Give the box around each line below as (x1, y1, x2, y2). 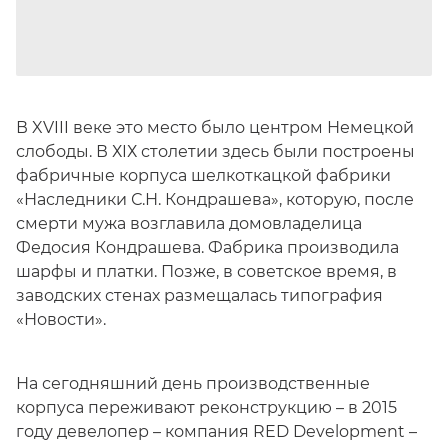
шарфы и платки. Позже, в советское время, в (16, 262, 397, 281)
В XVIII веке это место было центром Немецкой (16, 118, 414, 137)
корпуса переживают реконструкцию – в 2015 (16, 398, 397, 417)
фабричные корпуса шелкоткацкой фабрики (16, 166, 391, 185)
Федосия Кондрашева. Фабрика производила (16, 238, 399, 257)
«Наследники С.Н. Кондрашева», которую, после (16, 190, 414, 209)
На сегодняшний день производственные (16, 374, 370, 393)
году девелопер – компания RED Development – (16, 422, 417, 441)
